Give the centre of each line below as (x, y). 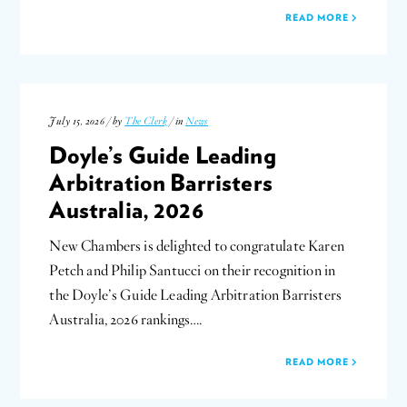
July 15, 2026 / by (87, 121)
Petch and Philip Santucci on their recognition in (193, 270)
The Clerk (146, 121)
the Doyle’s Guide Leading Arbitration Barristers (196, 295)
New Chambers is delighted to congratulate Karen (197, 246)
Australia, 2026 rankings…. (126, 319)
